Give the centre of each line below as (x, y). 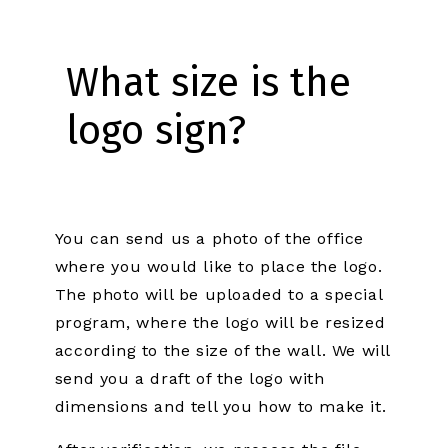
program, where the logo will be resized (220, 322)
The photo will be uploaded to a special (218, 294)
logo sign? (155, 130)
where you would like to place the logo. (218, 266)
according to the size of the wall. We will (222, 350)
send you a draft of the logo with (189, 378)
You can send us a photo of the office (209, 238)
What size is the (208, 82)
